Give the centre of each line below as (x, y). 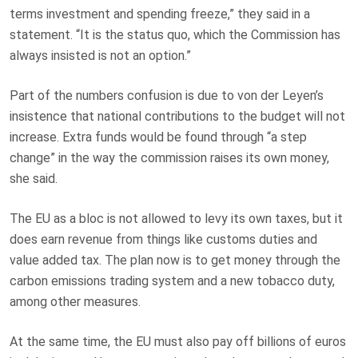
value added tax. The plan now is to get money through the (175, 260)
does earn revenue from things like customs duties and (163, 239)
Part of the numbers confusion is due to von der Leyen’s (167, 95)
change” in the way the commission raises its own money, (169, 158)
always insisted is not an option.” (100, 56)
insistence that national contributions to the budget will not (177, 116)
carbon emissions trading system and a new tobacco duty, (172, 281)
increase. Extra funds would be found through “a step (158, 137)
